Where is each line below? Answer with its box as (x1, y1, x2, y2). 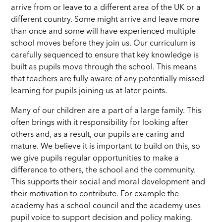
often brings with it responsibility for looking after (11, 118, 189, 127)
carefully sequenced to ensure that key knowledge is (11, 51, 199, 59)
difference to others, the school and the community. (11, 166, 196, 174)
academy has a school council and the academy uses (11, 202, 201, 210)
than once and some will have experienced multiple (11, 27, 196, 36)
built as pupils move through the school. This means (11, 63, 197, 71)
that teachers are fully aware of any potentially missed (11, 75, 205, 83)
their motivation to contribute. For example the (11, 190, 179, 198)
